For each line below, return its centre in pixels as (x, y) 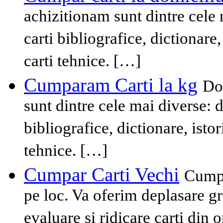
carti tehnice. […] (82, 63)
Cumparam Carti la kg (111, 85)
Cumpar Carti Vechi (102, 175)
